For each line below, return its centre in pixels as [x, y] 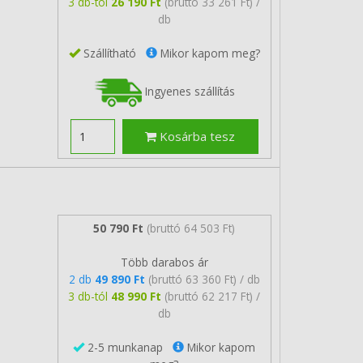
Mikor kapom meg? [208, 53]
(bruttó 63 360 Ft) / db [204, 279]
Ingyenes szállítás [188, 91]
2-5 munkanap [129, 347]
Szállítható [113, 53]
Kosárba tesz [196, 136]
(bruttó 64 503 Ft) [191, 228]
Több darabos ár [164, 262]
